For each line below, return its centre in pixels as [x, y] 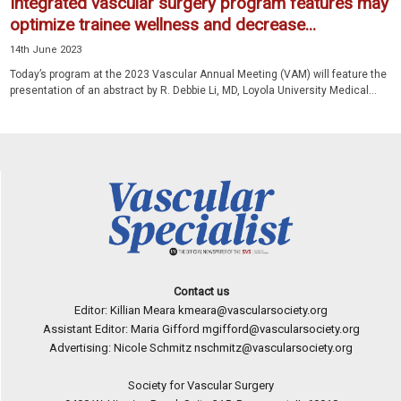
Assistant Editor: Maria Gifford [122, 329]
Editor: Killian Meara [126, 311]
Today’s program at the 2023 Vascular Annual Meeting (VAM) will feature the [198, 75]
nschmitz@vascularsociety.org [273, 348]
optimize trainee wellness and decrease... [163, 25]
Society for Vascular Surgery [201, 386]
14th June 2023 [46, 50]
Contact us [201, 292]
